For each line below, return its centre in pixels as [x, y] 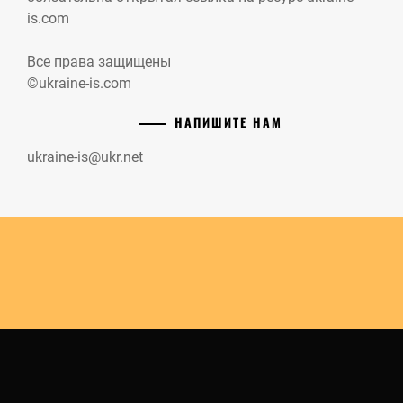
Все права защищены [99, 61]
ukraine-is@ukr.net [85, 157]
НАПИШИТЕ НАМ [228, 121]
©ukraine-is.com [79, 83]
